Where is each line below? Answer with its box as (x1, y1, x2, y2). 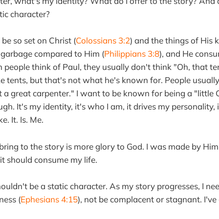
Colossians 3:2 (76, 35, 130, 46)
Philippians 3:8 (104, 48, 159, 59)
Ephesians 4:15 (21, 194, 78, 204)
